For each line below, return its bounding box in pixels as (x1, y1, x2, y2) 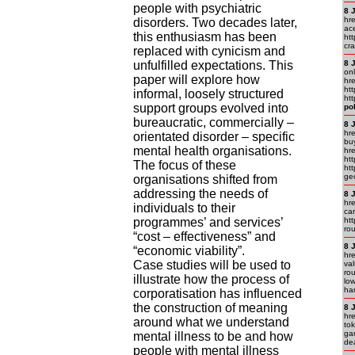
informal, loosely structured (133, 86, 284, 101)
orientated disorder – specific (133, 129, 295, 143)
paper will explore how (133, 72, 260, 86)
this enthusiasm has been (133, 29, 277, 44)
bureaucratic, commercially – (133, 115, 294, 129)
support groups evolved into (133, 101, 288, 115)
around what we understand (133, 315, 289, 329)
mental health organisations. (133, 143, 292, 158)
